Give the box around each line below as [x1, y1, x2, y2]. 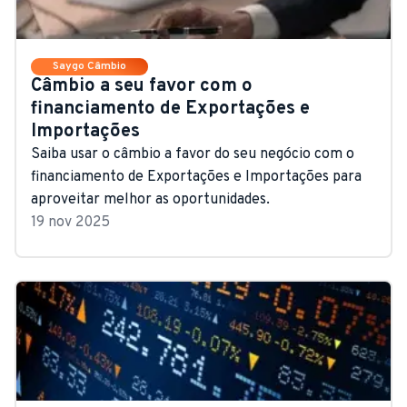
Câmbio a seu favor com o [31, 74, 253, 98]
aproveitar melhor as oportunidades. [31, 190, 270, 209]
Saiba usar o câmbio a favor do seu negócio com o [31, 144, 354, 164]
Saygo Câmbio [53, 58, 126, 74]
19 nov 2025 [31, 213, 110, 232]
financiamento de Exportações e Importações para [31, 167, 362, 186]
